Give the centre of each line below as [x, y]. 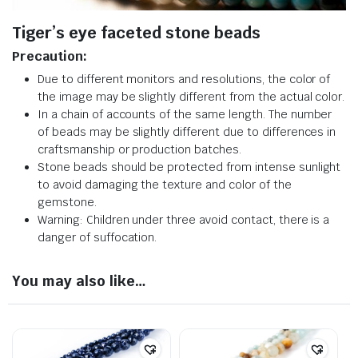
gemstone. [67, 203]
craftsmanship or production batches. [139, 150]
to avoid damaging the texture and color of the [165, 185]
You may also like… [79, 281]
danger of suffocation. [97, 238]
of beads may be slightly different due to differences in [187, 132]
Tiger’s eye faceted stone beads [136, 33]
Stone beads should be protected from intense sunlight [189, 167]
